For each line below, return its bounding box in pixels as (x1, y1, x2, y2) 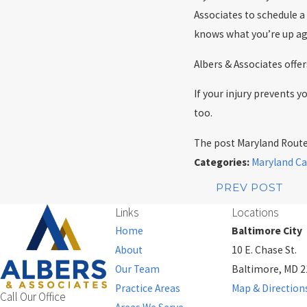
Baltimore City (231, 224, 302, 238)
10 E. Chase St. (231, 243, 297, 257)
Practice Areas (115, 282, 180, 295)
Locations (231, 205, 278, 221)
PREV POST (216, 181, 283, 195)
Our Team (115, 262, 160, 276)
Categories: (194, 155, 252, 169)
